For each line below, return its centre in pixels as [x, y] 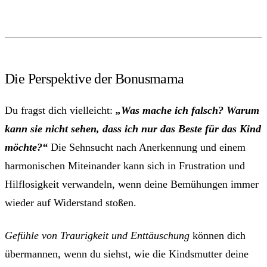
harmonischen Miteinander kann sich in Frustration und [125, 165]
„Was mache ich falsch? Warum [187, 110]
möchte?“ [26, 147]
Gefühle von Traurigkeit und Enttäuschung [97, 235]
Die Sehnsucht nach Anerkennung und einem [147, 147]
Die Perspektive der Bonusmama [94, 78]
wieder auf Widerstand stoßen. [71, 202]
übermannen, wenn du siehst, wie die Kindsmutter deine [127, 254]
